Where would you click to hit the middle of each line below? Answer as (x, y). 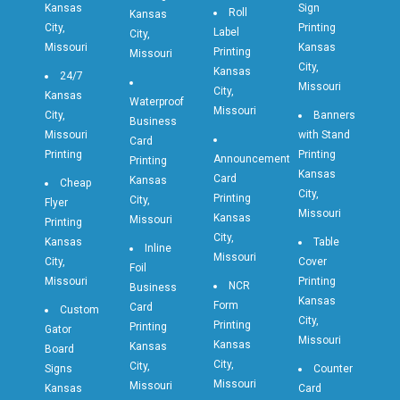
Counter (333, 369)
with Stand (324, 135)
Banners (334, 116)
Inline (158, 249)
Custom (79, 310)
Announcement (252, 159)
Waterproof (156, 102)
